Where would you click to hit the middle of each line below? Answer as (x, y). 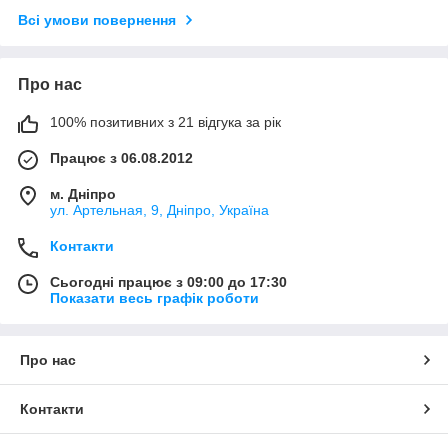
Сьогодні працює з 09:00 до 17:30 (168, 281)
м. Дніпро (83, 193)
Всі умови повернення (97, 19)
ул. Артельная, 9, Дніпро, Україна (159, 209)
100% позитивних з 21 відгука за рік (165, 121)
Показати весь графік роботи (154, 297)
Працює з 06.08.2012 (121, 157)
